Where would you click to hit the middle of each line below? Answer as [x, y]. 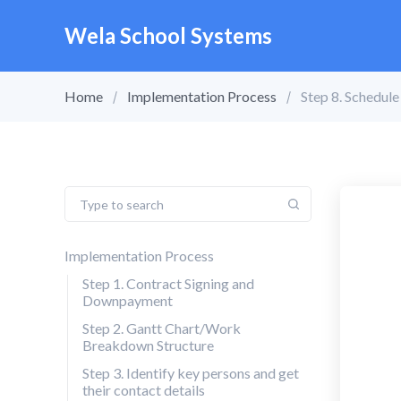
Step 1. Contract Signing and [168, 283]
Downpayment [128, 300]
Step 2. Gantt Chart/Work [162, 328]
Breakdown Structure [148, 345]
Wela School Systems [168, 35]
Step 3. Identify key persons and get [191, 373]
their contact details [144, 390]
